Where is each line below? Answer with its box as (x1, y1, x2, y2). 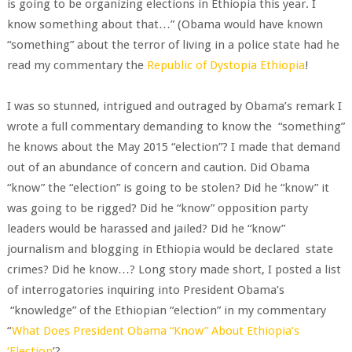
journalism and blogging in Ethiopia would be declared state (6, 242, 333, 256)
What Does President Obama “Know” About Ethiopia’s (11, 324, 299, 338)
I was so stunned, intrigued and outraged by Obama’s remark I (6, 99, 342, 113)
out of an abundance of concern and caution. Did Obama (6, 160, 310, 174)
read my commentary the (6, 58, 147, 72)
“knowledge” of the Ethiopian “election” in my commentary (6, 303, 326, 317)
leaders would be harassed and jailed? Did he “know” (6, 222, 285, 236)
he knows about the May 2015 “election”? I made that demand (6, 140, 340, 154)
